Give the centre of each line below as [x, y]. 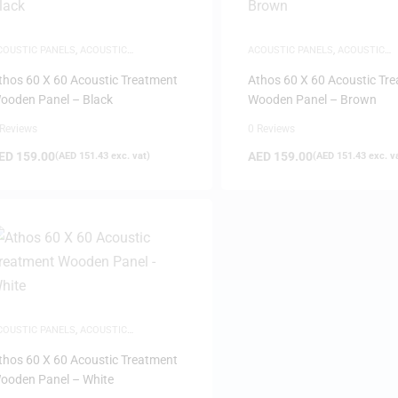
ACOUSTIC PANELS [290, 50]
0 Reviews [271, 129]
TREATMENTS [279, 63]
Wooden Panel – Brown [312, 99]
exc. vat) [129, 156]
